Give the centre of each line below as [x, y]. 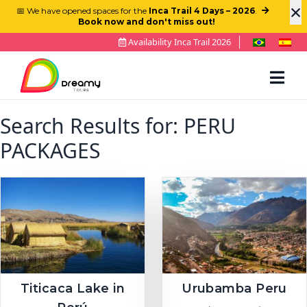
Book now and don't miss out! [147, 22]
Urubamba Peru [234, 289]
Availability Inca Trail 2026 [179, 42]
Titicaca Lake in [73, 289]
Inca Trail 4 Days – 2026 [201, 11]
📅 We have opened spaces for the [82, 11]
